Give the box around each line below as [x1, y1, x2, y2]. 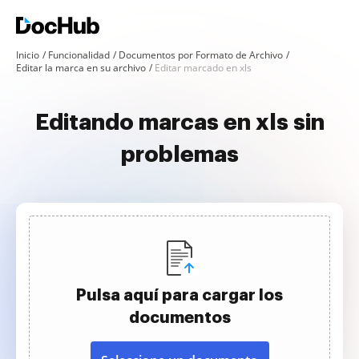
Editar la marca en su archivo [16, 61, 146, 75]
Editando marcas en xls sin [34, 111, 325, 134]
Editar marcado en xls [155, 61, 252, 75]
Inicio [16, 48, 39, 62]
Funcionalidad [48, 48, 110, 62]
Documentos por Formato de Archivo [119, 48, 283, 62]
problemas [120, 143, 239, 166]
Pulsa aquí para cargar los [76, 287, 283, 303]
